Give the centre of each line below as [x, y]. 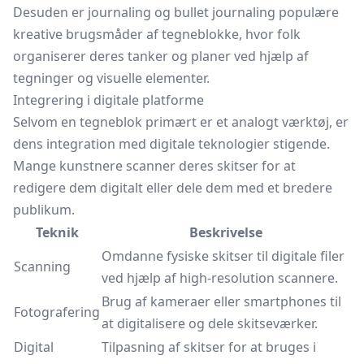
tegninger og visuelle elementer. [111, 78]
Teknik [57, 232]
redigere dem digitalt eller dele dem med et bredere [173, 188]
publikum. [44, 210]
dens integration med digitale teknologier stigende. [171, 144]
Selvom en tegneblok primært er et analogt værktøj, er [181, 122]
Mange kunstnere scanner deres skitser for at [154, 166]
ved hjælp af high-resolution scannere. [220, 278]
